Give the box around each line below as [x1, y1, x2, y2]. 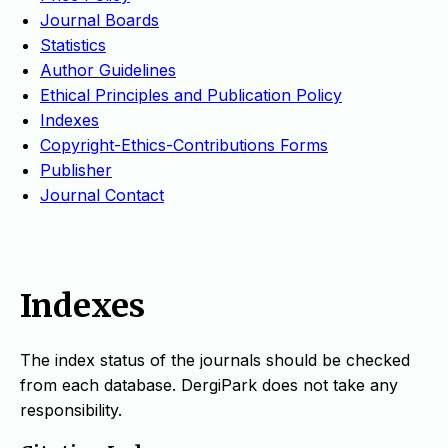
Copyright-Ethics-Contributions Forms [40, 135, 328, 156]
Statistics [40, 35, 106, 56]
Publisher [40, 160, 112, 181]
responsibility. [20, 400, 122, 421]
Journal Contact [40, 185, 164, 206]
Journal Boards [40, 10, 159, 31]
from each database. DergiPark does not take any [20, 375, 398, 396]
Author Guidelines [40, 60, 176, 81]
